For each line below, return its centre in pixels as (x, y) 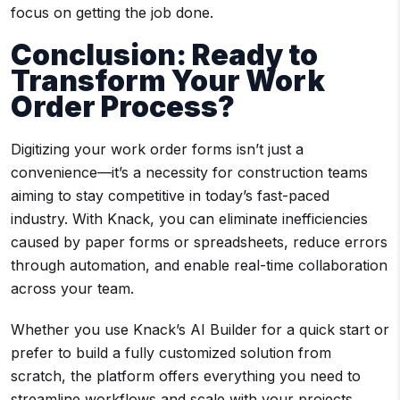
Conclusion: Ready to (164, 55)
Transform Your (128, 81)
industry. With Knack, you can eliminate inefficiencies (189, 219)
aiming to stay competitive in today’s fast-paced (170, 196)
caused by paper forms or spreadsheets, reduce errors (199, 242)
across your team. (72, 289)
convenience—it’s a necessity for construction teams (189, 173)
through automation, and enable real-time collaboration (199, 266)
